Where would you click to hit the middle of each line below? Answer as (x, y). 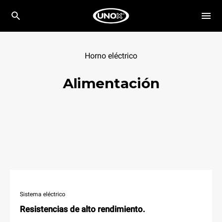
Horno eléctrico (111, 56)
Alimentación (111, 83)
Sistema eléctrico (43, 194)
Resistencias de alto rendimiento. (83, 209)
